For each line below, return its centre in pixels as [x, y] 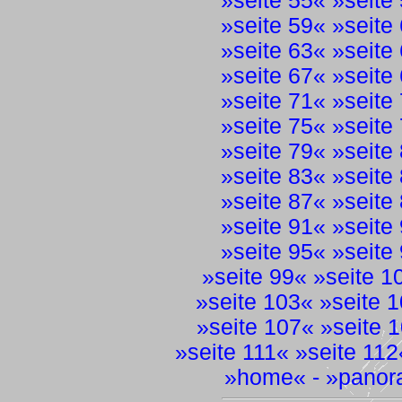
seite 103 [254, 302]
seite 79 [273, 151]
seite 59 [273, 26]
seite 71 [273, 101]
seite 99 [254, 277]
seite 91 [273, 227]
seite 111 [232, 352]
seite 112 [353, 352]
